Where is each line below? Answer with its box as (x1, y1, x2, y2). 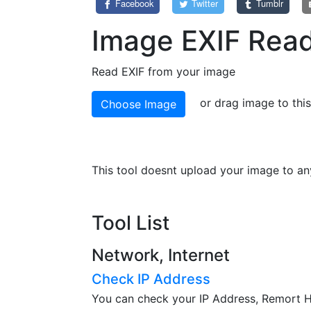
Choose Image (101, 96, 176, 111)
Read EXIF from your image (92, 64, 235, 78)
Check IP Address (92, 270, 210, 287)
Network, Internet (92, 244, 230, 265)
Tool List (92, 210, 169, 235)
